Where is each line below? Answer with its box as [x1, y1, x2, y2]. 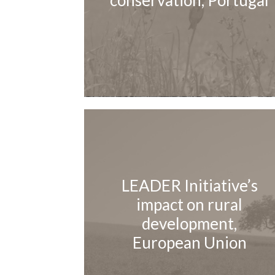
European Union [132, 232, 247, 252]
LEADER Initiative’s [121, 175, 258, 195]
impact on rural [136, 194, 242, 214]
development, [142, 213, 237, 233]
